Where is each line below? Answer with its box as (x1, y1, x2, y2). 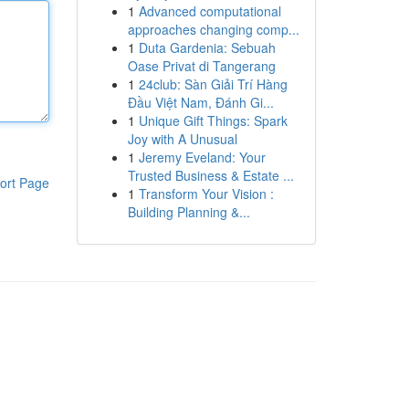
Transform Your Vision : (138, 184, 274, 203)
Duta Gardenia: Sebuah (138, 38, 276, 57)
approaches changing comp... (127, 20, 299, 38)
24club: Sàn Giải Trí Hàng (138, 75, 288, 93)
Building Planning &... (127, 203, 250, 221)
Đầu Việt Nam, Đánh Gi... (127, 93, 274, 111)
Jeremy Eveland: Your (138, 148, 266, 166)
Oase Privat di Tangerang (127, 57, 276, 75)
